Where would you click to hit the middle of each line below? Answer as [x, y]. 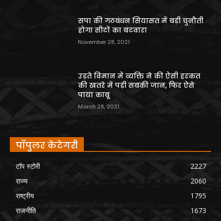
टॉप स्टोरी [28, 166]
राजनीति [26, 211]
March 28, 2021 [99, 106]
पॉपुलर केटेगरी [47, 146]
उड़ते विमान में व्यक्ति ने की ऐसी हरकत [139, 76]
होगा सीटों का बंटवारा [113, 30]
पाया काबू [94, 94]
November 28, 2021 [104, 42]
